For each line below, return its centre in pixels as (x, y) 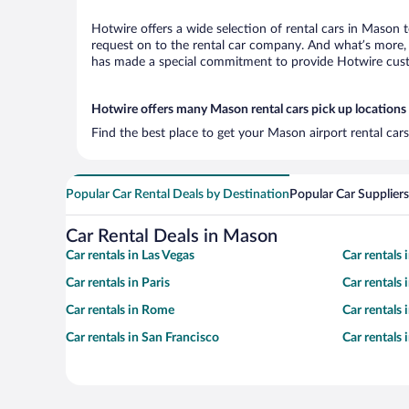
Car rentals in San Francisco (142, 338)
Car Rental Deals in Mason (172, 236)
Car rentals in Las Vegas (130, 256)
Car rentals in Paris (118, 283)
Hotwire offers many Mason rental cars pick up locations (249, 110)
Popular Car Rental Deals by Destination (178, 194)
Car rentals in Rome (120, 310)
